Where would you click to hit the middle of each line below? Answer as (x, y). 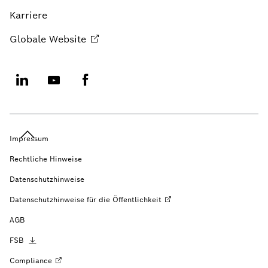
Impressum (29, 138)
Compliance (31, 261)
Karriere (28, 15)
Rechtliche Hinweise (46, 159)
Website (68, 39)
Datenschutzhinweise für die (60, 200)
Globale (28, 39)
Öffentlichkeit (137, 200)
